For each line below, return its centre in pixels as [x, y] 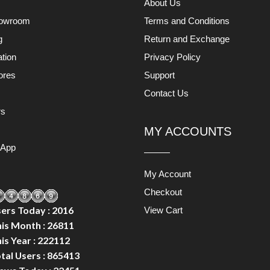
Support [159, 75]
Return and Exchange [187, 39]
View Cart [163, 210]
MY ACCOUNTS [188, 131]
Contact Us [166, 93]
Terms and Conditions [187, 20]
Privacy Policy [172, 57]
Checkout [163, 192]
